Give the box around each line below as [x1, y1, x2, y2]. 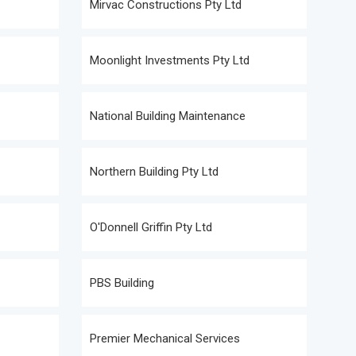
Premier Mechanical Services [90, 331, 240, 346]
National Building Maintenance [90, 109, 246, 123]
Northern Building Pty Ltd [90, 164, 219, 179]
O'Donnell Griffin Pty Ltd [90, 220, 212, 234]
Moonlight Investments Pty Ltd [90, 53, 250, 68]
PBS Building [90, 276, 154, 290]
